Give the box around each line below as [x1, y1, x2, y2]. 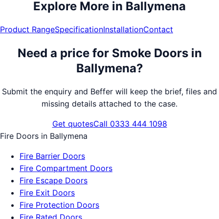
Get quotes [52, 119, 93, 129]
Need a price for [17, 46, 112, 61]
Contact [143, 24, 173, 35]
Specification [55, 24, 103, 35]
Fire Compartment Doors [20, 163, 112, 174]
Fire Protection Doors [20, 200, 99, 210]
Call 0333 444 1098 [93, 119, 167, 129]
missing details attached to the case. [42, 99, 177, 109]
